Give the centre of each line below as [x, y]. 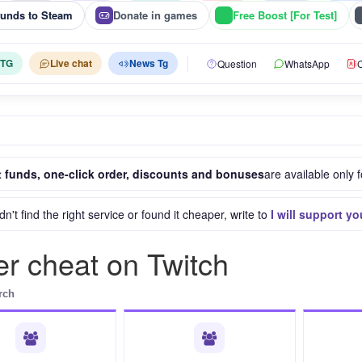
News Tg [149, 63]
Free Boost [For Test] [285, 15]
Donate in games [155, 15]
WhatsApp [307, 63]
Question [237, 63]
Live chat [71, 63]
